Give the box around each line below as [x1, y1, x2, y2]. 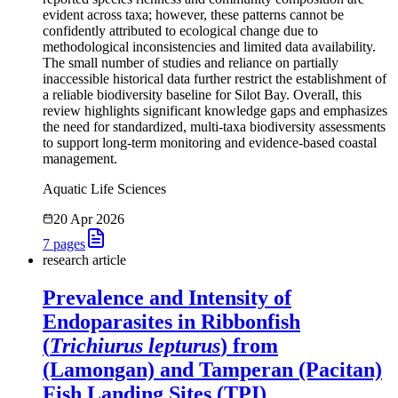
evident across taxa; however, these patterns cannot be [43, 7, 344, 23]
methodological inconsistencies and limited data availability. [43, 39, 376, 55]
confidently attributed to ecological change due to [43, 23, 318, 39]
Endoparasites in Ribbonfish [43, 310, 300, 334]
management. [43, 151, 117, 167]
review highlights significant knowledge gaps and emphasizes [43, 103, 387, 119]
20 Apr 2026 [53, 211, 124, 227]
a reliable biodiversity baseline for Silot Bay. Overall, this [43, 87, 362, 103]
